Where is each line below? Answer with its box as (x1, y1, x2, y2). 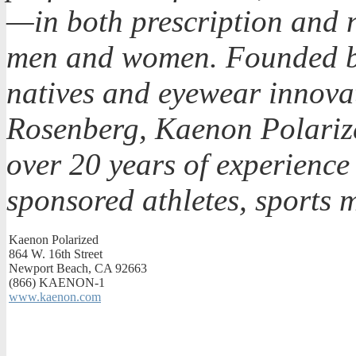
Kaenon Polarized (9, 233, 99, 247)
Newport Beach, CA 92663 (9, 261, 147, 276)
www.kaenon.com (9, 290, 101, 304)
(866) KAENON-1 (9, 276, 105, 290)
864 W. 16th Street (9, 247, 103, 261)
